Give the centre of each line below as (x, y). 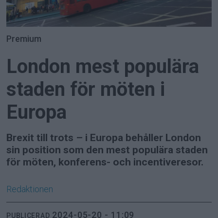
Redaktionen (30, 189)
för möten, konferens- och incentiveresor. (105, 162)
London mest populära (103, 66)
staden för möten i (86, 89)
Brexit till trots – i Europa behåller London (104, 137)
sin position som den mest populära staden (107, 149)
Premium (24, 38)
